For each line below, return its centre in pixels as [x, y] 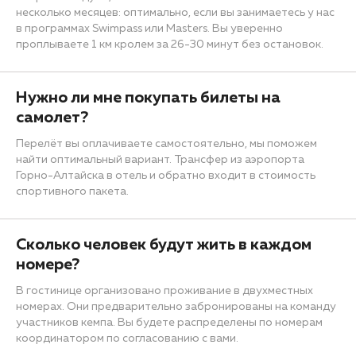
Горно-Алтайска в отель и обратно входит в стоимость [166, 175]
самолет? [52, 117]
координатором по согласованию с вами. [127, 338]
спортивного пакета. [72, 191]
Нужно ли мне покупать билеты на [148, 97]
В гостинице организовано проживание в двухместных [164, 290]
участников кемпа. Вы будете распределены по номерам [169, 322]
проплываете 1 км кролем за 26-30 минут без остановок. [170, 44]
